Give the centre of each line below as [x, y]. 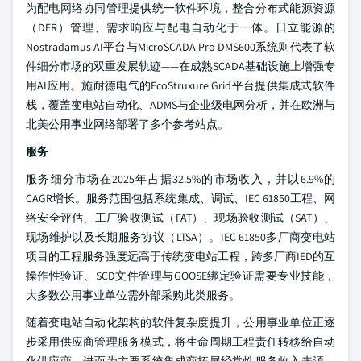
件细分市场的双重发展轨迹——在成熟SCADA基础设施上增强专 [180, 66]
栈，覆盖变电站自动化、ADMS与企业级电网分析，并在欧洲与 [180, 105]
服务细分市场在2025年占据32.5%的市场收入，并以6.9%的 [180, 179]
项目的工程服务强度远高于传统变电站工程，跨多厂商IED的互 [180, 256]
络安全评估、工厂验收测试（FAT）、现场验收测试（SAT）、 [180, 218]
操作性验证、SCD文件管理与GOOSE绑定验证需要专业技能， [180, 276]
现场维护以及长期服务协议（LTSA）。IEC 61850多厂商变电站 [180, 237]
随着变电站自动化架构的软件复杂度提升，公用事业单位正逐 [180, 322]
